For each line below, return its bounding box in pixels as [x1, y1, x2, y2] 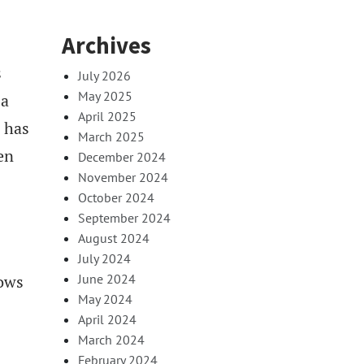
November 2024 [78, 168, 168, 185]
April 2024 [78, 310, 136, 327]
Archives [62, 30, 151, 60]
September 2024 [78, 209, 171, 226]
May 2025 [78, 87, 132, 104]
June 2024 [78, 270, 136, 287]
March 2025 [78, 128, 145, 145]
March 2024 [78, 331, 145, 348]
